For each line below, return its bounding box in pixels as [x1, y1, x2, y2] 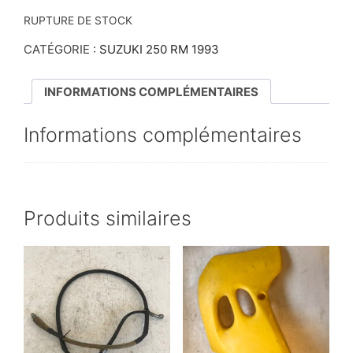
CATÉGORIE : [24, 42, 99, 58]
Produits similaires [24, 206, 191, 230]
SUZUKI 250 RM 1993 [99, 42, 219, 58]
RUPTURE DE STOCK [24, 14, 132, 27]
